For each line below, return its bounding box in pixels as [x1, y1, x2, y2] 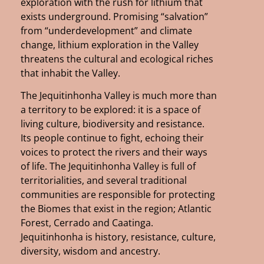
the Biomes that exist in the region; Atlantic [21, 202, 212, 216]
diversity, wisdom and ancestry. [21, 245, 160, 258]
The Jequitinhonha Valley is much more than [21, 89, 217, 103]
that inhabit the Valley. [21, 66, 120, 80]
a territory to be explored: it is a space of [21, 103, 200, 117]
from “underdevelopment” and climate [21, 24, 192, 37]
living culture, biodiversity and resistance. [21, 117, 204, 131]
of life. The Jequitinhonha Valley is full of [21, 160, 196, 173]
